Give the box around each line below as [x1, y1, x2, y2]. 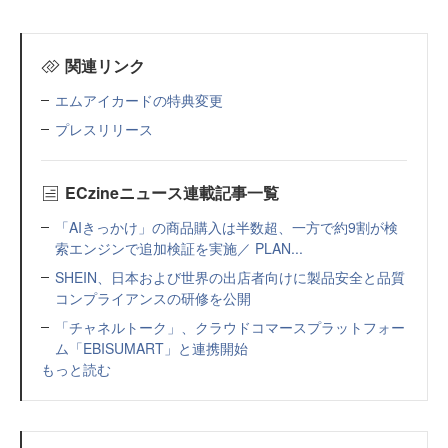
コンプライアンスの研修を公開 [55, 288, 251, 308]
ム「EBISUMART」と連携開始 [55, 338, 248, 358]
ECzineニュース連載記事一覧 [64, 181, 279, 204]
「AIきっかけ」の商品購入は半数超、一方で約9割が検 [55, 217, 398, 237]
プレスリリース [55, 119, 153, 139]
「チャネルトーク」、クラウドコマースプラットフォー [55, 317, 405, 337]
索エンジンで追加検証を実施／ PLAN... [55, 238, 303, 258]
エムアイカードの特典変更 [55, 90, 223, 110]
